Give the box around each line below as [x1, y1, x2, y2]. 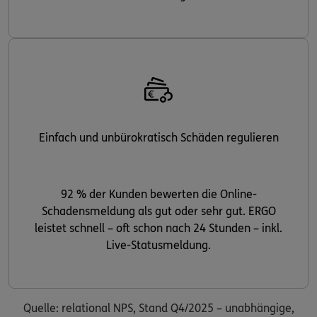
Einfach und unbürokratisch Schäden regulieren [38, 131, 279, 145]
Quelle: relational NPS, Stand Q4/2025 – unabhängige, [23, 301, 294, 316]
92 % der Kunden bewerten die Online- [60, 188, 257, 202]
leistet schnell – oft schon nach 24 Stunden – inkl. [35, 221, 282, 236]
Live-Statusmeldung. [106, 238, 211, 253]
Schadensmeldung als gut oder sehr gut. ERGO [41, 204, 276, 219]
